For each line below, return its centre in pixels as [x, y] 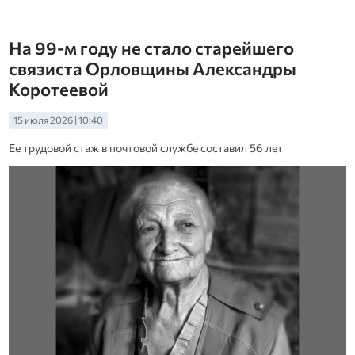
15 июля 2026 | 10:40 [58, 120]
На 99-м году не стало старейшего [151, 48]
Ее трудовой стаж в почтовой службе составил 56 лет [145, 147]
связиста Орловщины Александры [152, 69]
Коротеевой [58, 89]
